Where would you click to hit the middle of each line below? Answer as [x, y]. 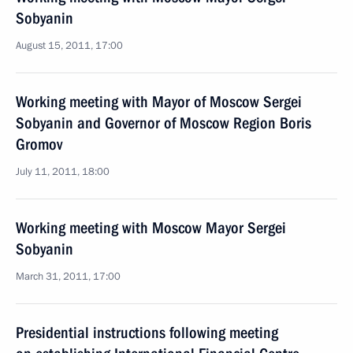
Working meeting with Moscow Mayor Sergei [151, 228]
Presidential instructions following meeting [147, 333]
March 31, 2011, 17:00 [68, 277]
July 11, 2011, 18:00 [63, 172]
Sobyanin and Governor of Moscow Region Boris [163, 123]
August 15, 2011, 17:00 [69, 46]
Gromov [39, 144]
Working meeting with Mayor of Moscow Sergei [159, 102]
